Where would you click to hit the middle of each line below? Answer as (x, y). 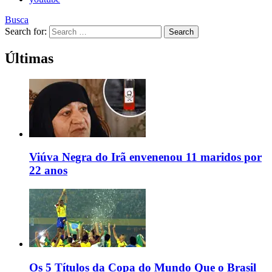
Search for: (26, 31)
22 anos (48, 171)
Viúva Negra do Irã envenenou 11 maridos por (145, 157)
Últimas (29, 58)
